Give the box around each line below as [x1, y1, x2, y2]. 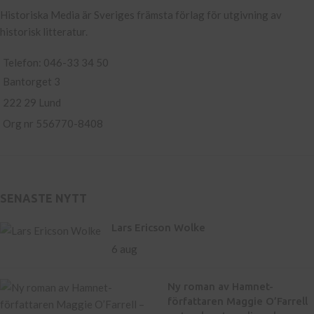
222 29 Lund [3, 96, 61, 109]
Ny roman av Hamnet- [168, 280, 273, 293]
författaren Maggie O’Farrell [168, 295, 308, 308]
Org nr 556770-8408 [3, 117, 103, 130]
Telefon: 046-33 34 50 [3, 56, 109, 69]
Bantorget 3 [3, 75, 60, 88]
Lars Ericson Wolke [111, 221, 205, 234]
